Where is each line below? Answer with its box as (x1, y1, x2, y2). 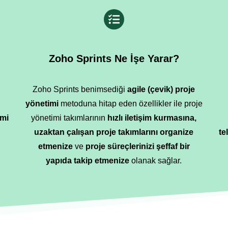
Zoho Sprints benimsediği (33, 85, 128, 94)
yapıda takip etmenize (46, 156, 132, 165)
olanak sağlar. (131, 156, 182, 165)
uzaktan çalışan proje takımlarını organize (34, 128, 194, 136)
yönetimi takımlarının (31, 113, 108, 122)
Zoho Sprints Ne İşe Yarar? (48, 53, 179, 64)
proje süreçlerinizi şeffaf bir (85, 142, 190, 151)
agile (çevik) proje (127, 85, 195, 94)
